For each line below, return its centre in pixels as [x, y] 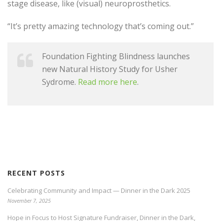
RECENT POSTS [36, 173]
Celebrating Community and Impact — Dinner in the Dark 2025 [99, 190]
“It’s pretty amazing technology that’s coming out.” [101, 26]
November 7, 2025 [29, 201]
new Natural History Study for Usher [110, 69]
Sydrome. [60, 82]
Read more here [108, 82]
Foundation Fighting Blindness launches [116, 56]
